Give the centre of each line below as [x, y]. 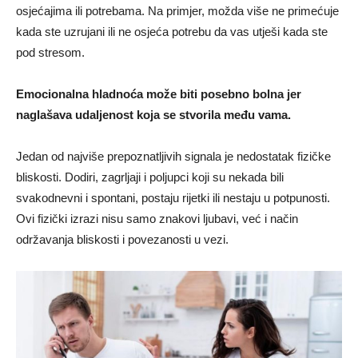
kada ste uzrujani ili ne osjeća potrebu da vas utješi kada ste [172, 31]
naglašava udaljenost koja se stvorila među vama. [153, 114]
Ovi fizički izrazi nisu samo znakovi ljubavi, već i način [157, 218]
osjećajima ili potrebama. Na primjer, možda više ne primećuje [177, 10]
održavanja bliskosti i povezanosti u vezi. [122, 239]
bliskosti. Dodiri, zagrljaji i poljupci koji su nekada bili [150, 177]
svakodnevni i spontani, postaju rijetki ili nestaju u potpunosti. [173, 197]
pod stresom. [50, 52]
